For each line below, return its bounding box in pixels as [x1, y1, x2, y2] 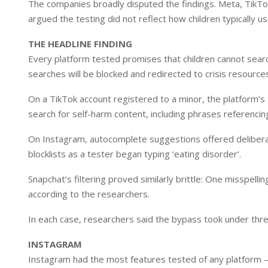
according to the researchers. [28, 188, 150, 200]
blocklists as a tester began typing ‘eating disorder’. [28, 148, 241, 160]
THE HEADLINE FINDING [28, 38, 132, 50]
